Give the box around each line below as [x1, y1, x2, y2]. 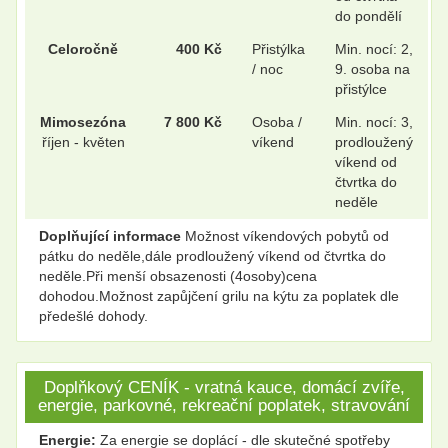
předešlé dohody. [39, 308, 148, 325]
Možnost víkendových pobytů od [181, 228, 389, 245]
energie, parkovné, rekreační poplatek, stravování [38, 396, 410, 416]
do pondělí [335, 8, 402, 25]
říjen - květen [41, 134, 125, 151]
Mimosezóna [40, 114, 126, 131]
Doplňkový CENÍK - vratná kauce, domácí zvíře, [43, 378, 405, 398]
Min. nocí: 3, [335, 114, 413, 131]
